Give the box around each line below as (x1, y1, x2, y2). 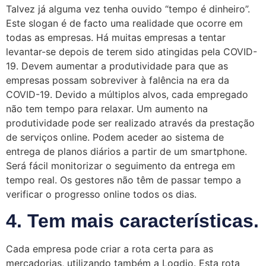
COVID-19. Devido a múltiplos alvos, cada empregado (6, 88, 248, 100)
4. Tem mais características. (6, 210, 259, 232)
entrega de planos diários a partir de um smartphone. (6, 145, 247, 157)
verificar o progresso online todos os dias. (6, 188, 197, 200)
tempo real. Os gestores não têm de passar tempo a (6, 173, 241, 186)
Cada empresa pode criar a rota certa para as (6, 243, 213, 255)
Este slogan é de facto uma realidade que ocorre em (6, 17, 243, 29)
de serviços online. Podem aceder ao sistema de (6, 131, 224, 143)
